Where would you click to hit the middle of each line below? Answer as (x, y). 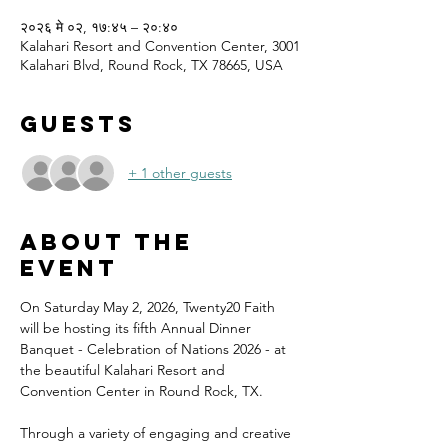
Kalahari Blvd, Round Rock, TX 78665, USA (151, 65)
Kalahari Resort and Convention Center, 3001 (160, 46)
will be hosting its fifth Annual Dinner (137, 328)
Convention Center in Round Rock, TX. (141, 391)
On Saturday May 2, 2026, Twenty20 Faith (149, 307)
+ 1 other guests (180, 172)
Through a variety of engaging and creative (157, 433)
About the (106, 242)
